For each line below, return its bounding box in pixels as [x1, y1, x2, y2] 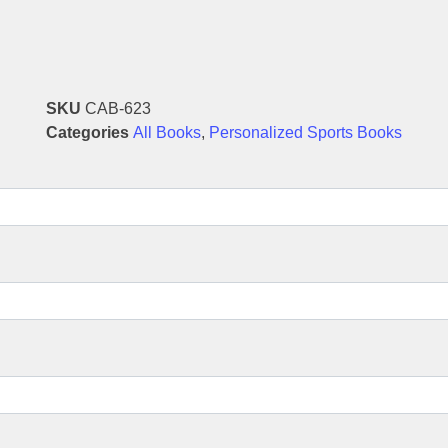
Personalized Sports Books [209, 124, 402, 142]
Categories [46, 124, 129, 142]
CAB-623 [85, 100, 151, 118]
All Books [133, 124, 201, 142]
